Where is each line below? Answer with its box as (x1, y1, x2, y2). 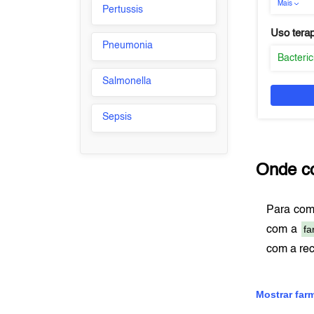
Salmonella (102, 76, 152, 86)
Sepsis (102, 112, 132, 122)
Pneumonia (102, 41, 153, 50)
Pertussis (102, 5, 144, 15)
